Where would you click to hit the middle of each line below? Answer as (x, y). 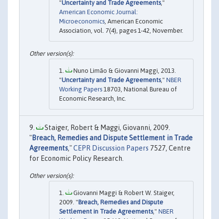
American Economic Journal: (99, 12)
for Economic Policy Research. (77, 158)
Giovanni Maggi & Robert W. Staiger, (123, 193)
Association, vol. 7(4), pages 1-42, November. (121, 30)
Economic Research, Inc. (93, 98)
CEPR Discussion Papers (111, 148)
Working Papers (81, 89)
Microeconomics (82, 21)
